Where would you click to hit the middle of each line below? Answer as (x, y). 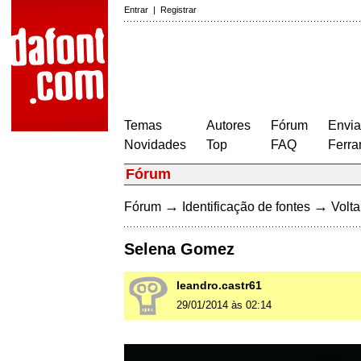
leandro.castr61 (219, 286)
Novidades (155, 145)
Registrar (178, 10)
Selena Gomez (179, 249)
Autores (228, 125)
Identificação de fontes (246, 207)
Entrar (136, 10)
